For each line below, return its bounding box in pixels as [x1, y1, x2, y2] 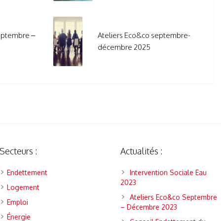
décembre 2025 [98, 42, 150, 52]
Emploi [7, 198, 29, 207]
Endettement [7, 168, 48, 177]
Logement [7, 183, 40, 192]
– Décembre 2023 [120, 203, 177, 212]
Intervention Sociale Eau [129, 168, 207, 177]
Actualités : [120, 146, 162, 157]
